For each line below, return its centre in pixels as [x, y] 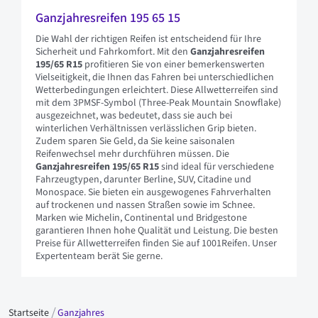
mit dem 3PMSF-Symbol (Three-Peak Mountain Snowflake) [158, 103]
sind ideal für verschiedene [216, 167]
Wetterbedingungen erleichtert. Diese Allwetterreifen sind [157, 90]
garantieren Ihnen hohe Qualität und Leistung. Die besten [157, 231]
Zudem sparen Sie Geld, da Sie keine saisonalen [135, 141]
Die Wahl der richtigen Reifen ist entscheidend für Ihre [148, 39]
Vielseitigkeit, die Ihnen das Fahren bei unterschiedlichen [155, 77]
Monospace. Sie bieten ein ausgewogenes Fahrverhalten [153, 192]
